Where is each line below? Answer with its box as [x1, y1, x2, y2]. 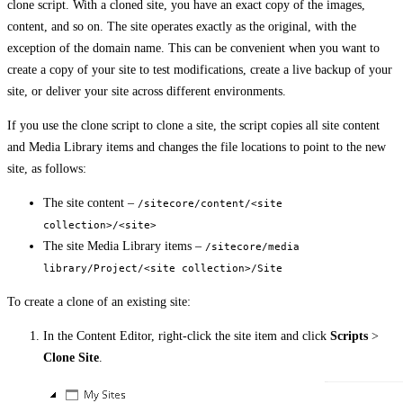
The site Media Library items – [43, 238, 205, 253]
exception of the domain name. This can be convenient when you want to [7, 40, 380, 55]
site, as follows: [7, 161, 86, 175]
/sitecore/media [205, 239, 300, 253]
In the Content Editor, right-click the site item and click [43, 328, 330, 343]
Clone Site [43, 350, 99, 364]
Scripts [330, 328, 368, 343]
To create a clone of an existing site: [7, 294, 191, 309]
